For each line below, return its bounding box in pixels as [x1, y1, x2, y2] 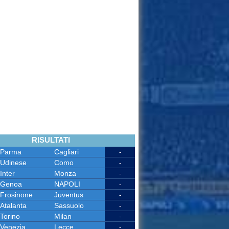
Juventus [54, 191, 83, 199]
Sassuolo [54, 201, 84, 210]
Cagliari [54, 148, 79, 156]
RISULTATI [31, 135, 70, 145]
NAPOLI [54, 180, 80, 189]
